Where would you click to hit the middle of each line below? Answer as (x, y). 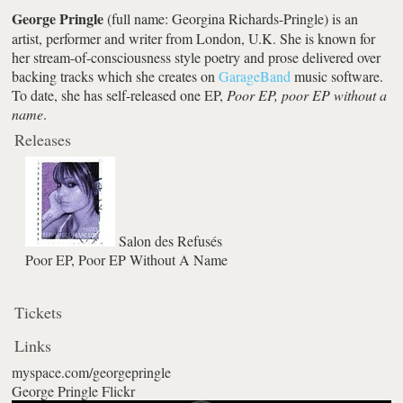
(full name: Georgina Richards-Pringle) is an (231, 18)
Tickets (39, 312)
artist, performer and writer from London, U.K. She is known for (194, 38)
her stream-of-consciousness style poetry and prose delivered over (197, 57)
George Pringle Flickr (74, 390)
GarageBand (255, 76)
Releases (43, 139)
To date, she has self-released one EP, (120, 94)
